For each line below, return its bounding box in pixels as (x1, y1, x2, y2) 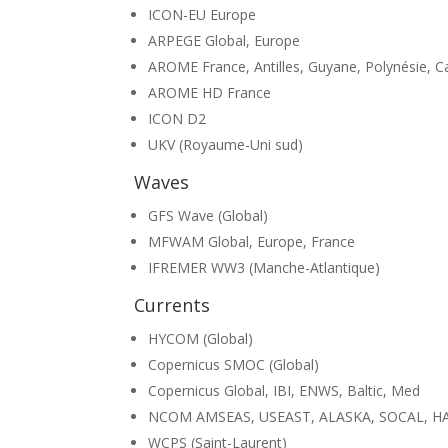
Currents (134, 293, 211, 318)
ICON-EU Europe (148, 5, 257, 25)
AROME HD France (148, 83, 272, 103)
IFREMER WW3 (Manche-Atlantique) (148, 258, 381, 278)
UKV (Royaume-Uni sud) (148, 135, 304, 155)
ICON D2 (148, 109, 207, 129)
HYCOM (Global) (148, 329, 254, 349)
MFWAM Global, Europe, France (148, 232, 356, 252)
